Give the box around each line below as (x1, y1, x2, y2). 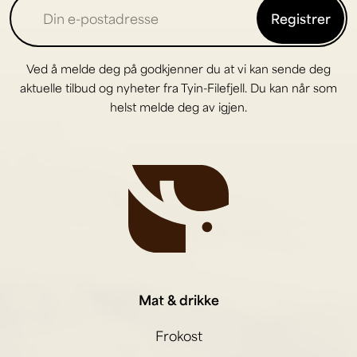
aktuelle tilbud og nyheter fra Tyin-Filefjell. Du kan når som (20, 80, 337, 96)
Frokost (155, 327, 202, 345)
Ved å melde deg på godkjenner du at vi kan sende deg (26, 61, 331, 76)
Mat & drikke (138, 290, 219, 308)
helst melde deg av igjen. (110, 100, 247, 115)
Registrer (270, 10, 331, 28)
